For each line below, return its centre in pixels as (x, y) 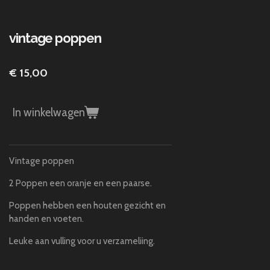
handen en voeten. (47, 219)
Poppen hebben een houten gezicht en (88, 206)
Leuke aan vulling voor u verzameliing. (82, 241)
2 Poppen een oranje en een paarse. (81, 184)
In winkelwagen (49, 112)
